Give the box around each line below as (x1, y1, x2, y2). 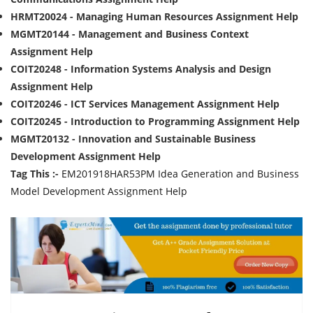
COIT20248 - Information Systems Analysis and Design (10, 62, 271, 75)
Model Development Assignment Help (10, 184, 187, 198)
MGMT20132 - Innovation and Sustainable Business (10, 132, 256, 145)
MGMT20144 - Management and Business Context (10, 27, 249, 41)
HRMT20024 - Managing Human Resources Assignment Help (10, 10, 298, 23)
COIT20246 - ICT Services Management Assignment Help (10, 97, 279, 110)
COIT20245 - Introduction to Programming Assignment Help (10, 115, 300, 128)
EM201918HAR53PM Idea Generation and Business (61, 167, 299, 180)
